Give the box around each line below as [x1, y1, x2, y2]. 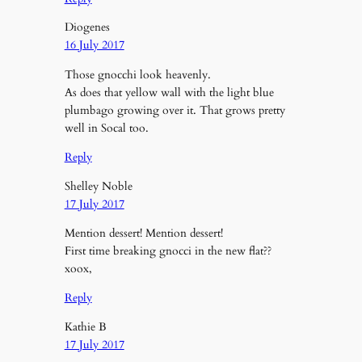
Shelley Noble [64, 178, 133, 194]
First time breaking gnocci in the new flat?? [64, 243, 271, 259]
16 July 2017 [64, 37, 124, 53]
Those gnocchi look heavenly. [64, 66, 211, 82]
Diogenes [64, 19, 110, 36]
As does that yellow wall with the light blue [64, 84, 274, 100]
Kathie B [64, 318, 107, 335]
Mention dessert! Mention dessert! [64, 225, 223, 242]
